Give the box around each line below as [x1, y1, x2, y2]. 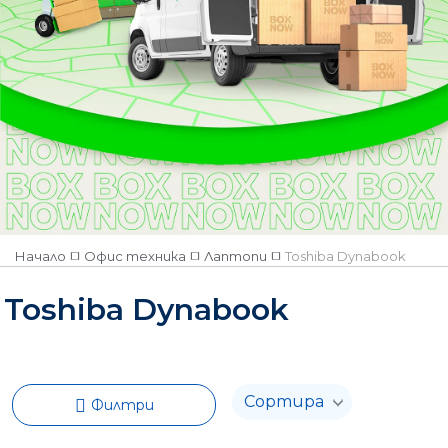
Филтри [90, 395, 154, 414]
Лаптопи [204, 247, 267, 264]
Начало [15, 247, 66, 264]
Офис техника [84, 247, 186, 264]
